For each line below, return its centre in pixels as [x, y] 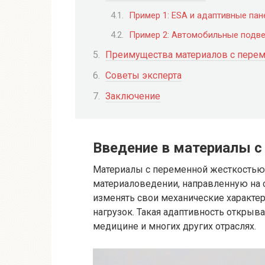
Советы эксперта [143, 75]
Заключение [133, 96]
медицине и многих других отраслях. [174, 227]
